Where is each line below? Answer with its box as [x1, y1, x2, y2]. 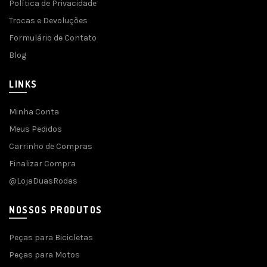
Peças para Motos [9, 250, 80, 260]
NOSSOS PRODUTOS [9, 204, 103, 216]
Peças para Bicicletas [9, 232, 93, 243]
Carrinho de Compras [9, 141, 92, 151]
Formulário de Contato [9, 33, 97, 43]
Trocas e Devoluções [9, 15, 88, 26]
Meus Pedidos [9, 124, 62, 134]
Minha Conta [9, 107, 59, 117]
